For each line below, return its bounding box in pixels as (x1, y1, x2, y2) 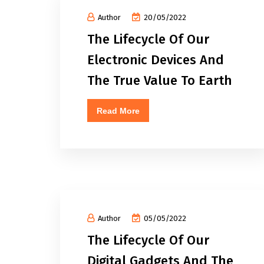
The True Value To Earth (87, 72, 232, 88)
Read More (97, 106, 140, 115)
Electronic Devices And (87, 52, 224, 68)
